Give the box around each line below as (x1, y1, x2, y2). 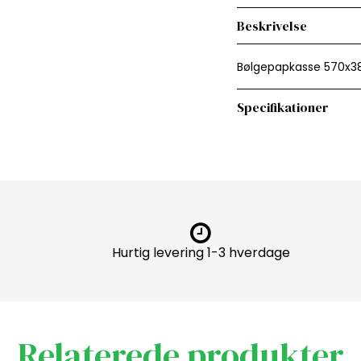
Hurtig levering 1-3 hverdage (111, 243, 290, 262)
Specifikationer (237, 98, 329, 116)
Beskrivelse (237, 16, 307, 35)
